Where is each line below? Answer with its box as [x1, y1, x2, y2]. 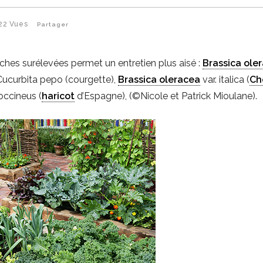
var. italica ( [200, 73, 250, 85]
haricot [42, 90, 75, 102]
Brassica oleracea [118, 73, 201, 85]
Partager [37, 21, 69, 28]
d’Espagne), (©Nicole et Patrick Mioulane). [75, 90, 258, 102]
